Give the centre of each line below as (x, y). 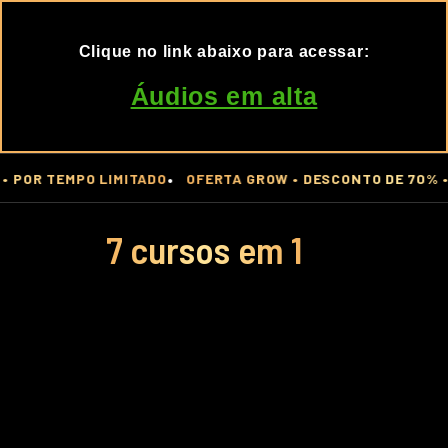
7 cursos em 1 (203, 249)
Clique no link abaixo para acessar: (224, 51)
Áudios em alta (224, 96)
